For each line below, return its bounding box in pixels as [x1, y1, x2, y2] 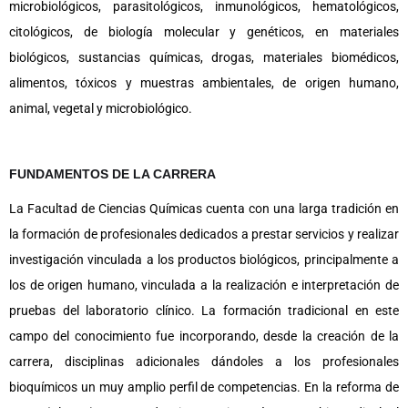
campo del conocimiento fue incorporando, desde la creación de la [9, 329, 399, 343]
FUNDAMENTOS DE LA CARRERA [9, 166, 216, 181]
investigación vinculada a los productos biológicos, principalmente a [9, 252, 399, 267]
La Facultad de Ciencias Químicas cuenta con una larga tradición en [9, 201, 399, 216]
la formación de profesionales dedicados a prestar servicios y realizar [9, 227, 399, 241]
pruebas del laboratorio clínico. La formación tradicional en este [9, 303, 399, 318]
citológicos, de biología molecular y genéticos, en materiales [9, 24, 399, 39]
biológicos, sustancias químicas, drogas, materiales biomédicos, [9, 49, 399, 65]
